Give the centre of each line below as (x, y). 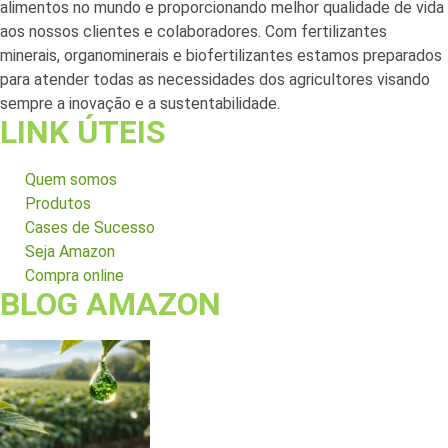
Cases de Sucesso (90, 227)
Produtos (58, 203)
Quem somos (71, 179)
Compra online (74, 275)
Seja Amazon (70, 251)
